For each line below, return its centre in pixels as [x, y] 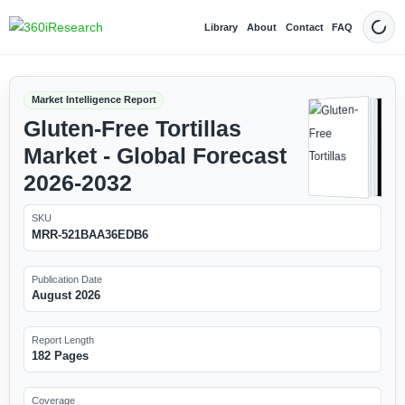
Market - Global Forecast [155, 155]
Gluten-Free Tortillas [132, 128]
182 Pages [60, 356]
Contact [304, 27]
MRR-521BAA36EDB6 [89, 234]
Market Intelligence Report [94, 100]
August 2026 [66, 295]
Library [221, 27]
